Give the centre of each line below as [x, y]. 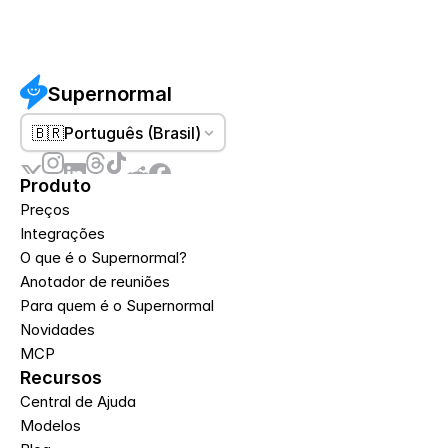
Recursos [61, 377]
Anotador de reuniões [95, 281]
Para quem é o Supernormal [117, 305]
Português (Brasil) [132, 132]
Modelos [50, 425]
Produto [55, 185]
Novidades [57, 329]
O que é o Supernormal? [103, 257]
